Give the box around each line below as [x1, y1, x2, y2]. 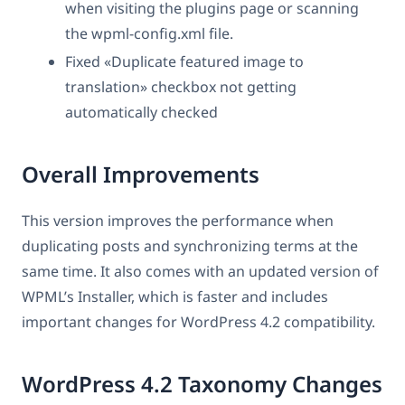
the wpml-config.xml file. [65, 23, 233, 43]
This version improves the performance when [22, 210, 334, 231]
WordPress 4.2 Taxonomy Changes [22, 369, 382, 400]
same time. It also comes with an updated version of [22, 260, 379, 281]
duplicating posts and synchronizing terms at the [22, 235, 358, 256]
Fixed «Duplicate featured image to [65, 51, 304, 71]
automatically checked [65, 101, 218, 122]
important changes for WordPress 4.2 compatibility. [22, 311, 375, 332]
